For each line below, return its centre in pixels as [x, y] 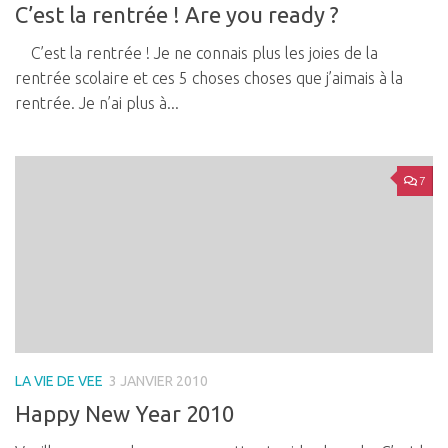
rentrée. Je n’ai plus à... [97, 103]
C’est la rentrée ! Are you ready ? [177, 15]
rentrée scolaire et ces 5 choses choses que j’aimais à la [209, 78]
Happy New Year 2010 [124, 414]
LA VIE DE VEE [59, 381]
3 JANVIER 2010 [158, 381]
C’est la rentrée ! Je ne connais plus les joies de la [196, 53]
